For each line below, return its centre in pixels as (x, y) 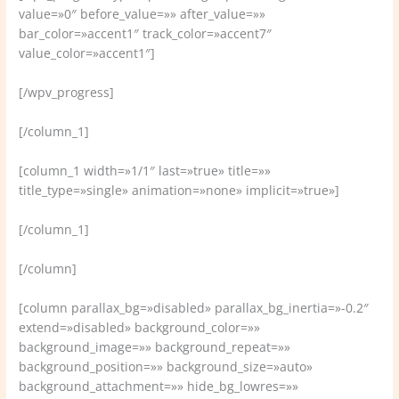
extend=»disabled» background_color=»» (140, 327)
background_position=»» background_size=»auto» (166, 366)
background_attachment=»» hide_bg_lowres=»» (159, 386)
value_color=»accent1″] (87, 53)
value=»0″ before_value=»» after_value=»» (142, 14)
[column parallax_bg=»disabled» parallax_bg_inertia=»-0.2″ (194, 307)
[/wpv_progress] (67, 93)
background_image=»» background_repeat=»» (155, 346)
